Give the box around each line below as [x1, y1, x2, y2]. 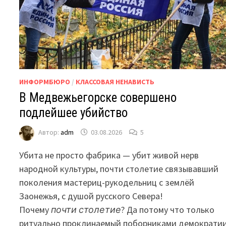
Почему [19, 203, 51, 215]
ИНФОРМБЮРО [19, 77, 71, 86]
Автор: [38, 127, 61, 137]
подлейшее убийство [19, 105, 128, 120]
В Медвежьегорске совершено [19, 90, 177, 105]
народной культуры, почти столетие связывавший [19, 162, 219, 175]
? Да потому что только [121, 203, 215, 215]
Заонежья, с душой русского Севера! [19, 190, 163, 202]
